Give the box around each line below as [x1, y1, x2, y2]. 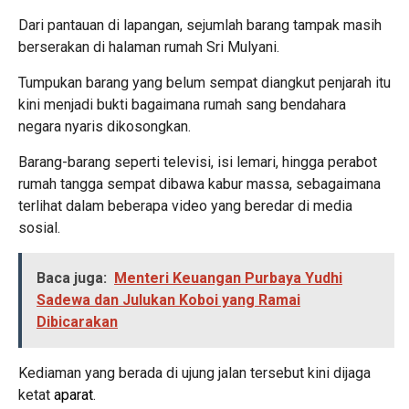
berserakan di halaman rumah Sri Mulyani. [18, 37, 279, 56]
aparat [54, 385, 93, 404]
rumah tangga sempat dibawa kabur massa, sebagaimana [18, 174, 381, 193]
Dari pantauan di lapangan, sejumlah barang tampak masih [18, 16, 382, 34]
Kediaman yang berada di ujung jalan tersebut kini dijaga [18, 363, 371, 382]
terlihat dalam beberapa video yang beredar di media [18, 196, 352, 215]
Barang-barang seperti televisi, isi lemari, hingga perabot [18, 152, 377, 171]
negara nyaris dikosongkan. [18, 117, 191, 135]
